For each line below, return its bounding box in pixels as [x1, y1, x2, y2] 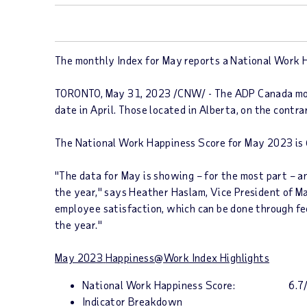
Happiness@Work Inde [105, 251, 212, 264]
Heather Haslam [129, 185, 206, 198]
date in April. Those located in [55, 103, 199, 116]
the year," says [55, 185, 130, 198]
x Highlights [212, 251, 270, 264]
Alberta [199, 103, 236, 116]
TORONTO [55, 86, 101, 99]
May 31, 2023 [105, 86, 171, 99]
